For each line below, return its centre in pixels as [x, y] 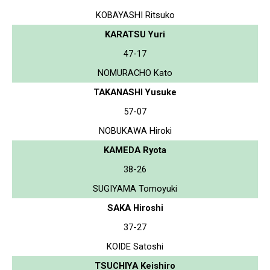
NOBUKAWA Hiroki [135, 130]
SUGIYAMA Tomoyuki [135, 188]
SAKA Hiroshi [135, 208]
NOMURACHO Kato [135, 73]
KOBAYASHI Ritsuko [135, 15]
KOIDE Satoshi [135, 246]
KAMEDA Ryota [135, 150]
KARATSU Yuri [135, 34]
